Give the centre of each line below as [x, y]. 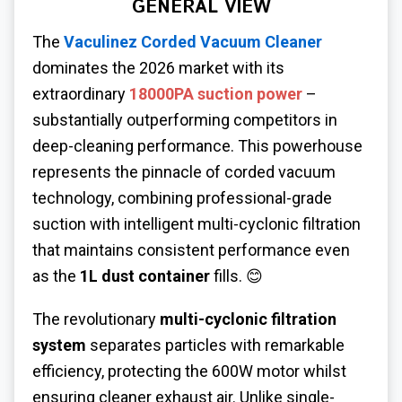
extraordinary [81, 93]
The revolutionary [96, 319]
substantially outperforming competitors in [185, 119]
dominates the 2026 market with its [158, 67]
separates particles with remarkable [215, 345]
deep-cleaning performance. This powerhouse [197, 145]
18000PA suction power [216, 93]
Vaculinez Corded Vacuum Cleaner [193, 41]
